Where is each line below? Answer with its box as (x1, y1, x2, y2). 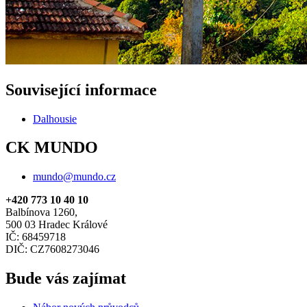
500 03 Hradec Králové (5, 219, 108, 231)
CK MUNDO (5, 138, 98, 157)
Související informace (5, 80, 157, 99)
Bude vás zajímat (5, 269, 126, 288)
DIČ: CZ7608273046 (5, 243, 99, 256)
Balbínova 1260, (5, 206, 77, 219)
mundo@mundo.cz (33, 171, 116, 183)
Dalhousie (33, 112, 77, 125)
